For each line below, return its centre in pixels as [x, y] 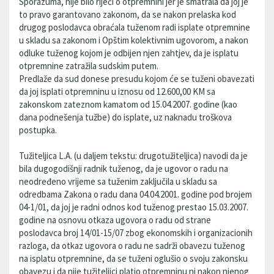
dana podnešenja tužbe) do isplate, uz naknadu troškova [125, 117]
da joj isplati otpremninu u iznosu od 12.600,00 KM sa [117, 91]
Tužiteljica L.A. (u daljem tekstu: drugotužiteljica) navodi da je [133, 156]
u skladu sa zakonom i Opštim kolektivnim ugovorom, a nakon [134, 40]
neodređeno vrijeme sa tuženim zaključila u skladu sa [118, 181]
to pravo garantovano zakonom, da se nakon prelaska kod [128, 14]
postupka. [38, 130]
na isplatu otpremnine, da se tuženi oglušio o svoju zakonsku [133, 258]
